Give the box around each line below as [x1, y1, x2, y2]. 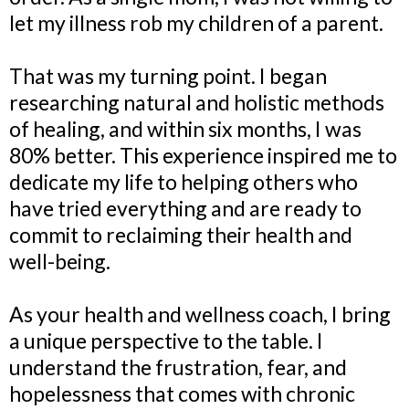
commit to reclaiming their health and [9, 221, 352, 247]
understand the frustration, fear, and [9, 353, 347, 380]
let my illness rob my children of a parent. [9, 9, 383, 36]
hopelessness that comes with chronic [9, 380, 355, 406]
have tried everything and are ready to [9, 194, 362, 221]
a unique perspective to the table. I [9, 327, 323, 353]
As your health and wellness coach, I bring [9, 300, 391, 327]
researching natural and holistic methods [9, 89, 384, 115]
